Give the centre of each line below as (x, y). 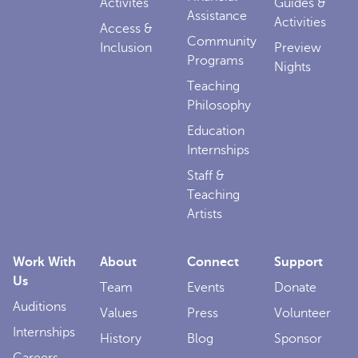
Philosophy (219, 105)
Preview (298, 48)
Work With (44, 262)
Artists (205, 214)
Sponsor (298, 338)
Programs (215, 60)
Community (222, 41)
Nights (292, 67)
